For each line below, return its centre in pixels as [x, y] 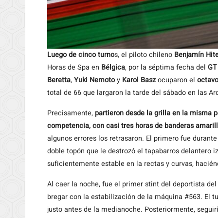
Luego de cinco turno [81, 55]
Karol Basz [138, 80]
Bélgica [113, 67]
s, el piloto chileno [144, 55]
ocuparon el [176, 80]
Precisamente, [71, 113]
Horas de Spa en [74, 67]
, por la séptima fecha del [166, 67]
